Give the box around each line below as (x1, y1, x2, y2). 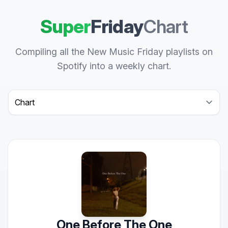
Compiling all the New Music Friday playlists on (15, 46, 213, 57)
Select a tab (8, 90, 51, 100)
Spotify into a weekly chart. (57, 61, 171, 71)
